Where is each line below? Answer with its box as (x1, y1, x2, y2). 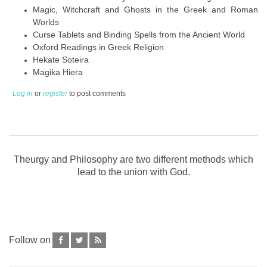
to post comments (67, 89, 126, 98)
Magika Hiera (33, 67, 83, 77)
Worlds (33, 17, 59, 27)
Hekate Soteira (33, 54, 89, 64)
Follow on (9, 234, 51, 245)
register (43, 89, 67, 98)
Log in (13, 89, 33, 98)
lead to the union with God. (77, 166, 190, 177)
